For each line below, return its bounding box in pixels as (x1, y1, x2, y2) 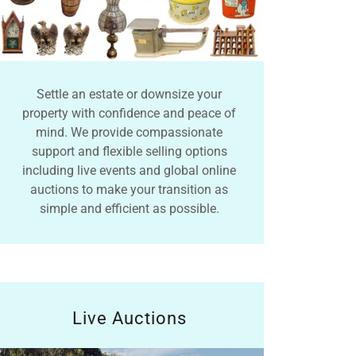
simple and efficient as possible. (39, 200, 219, 216)
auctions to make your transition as (30, 181, 229, 197)
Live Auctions (72, 308, 187, 328)
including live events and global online (22, 162, 237, 178)
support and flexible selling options (31, 143, 227, 159)
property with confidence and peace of (22, 105, 237, 121)
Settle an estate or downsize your (37, 86, 222, 102)
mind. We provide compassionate (36, 124, 223, 140)
